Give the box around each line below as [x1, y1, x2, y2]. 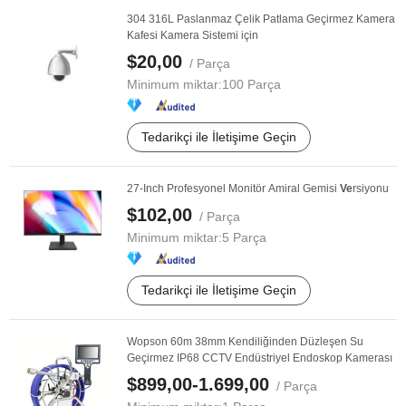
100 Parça [222, 77, 281, 92]
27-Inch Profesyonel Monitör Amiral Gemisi [127, 182, 340, 195]
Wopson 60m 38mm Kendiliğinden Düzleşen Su [127, 335, 363, 348]
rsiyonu [353, 182, 389, 195]
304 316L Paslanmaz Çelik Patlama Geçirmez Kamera [127, 13, 395, 25]
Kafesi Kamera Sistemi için [127, 29, 258, 42]
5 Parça [222, 230, 266, 245]
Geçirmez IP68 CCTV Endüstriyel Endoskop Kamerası [127, 352, 392, 364]
